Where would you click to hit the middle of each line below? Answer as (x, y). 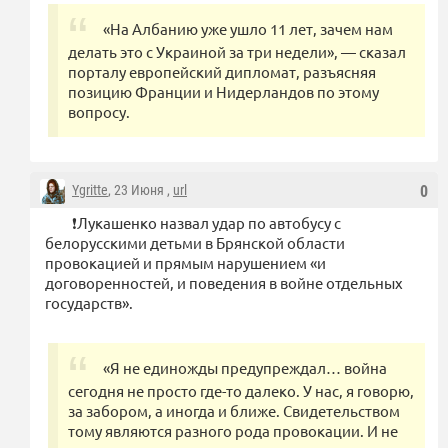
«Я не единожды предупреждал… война (245, 367)
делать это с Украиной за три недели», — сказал (237, 51)
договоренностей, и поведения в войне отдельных (224, 282)
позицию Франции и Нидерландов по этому (223, 91)
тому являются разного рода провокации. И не (233, 430)
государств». (89, 302)
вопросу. (99, 111)
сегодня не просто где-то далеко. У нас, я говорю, (241, 390)
